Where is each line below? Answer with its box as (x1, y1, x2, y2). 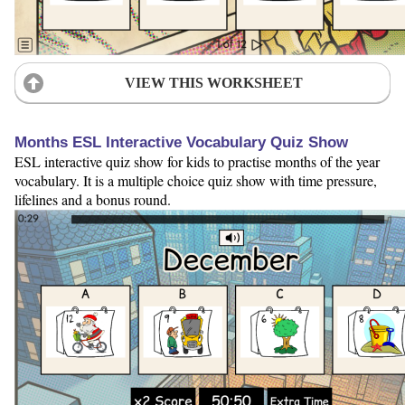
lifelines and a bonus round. (14, 189, 171, 209)
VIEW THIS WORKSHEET (124, 74, 303, 90)
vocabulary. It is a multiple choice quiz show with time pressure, (14, 170, 377, 190)
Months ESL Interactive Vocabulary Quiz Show (14, 133, 348, 151)
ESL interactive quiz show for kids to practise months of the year (14, 151, 380, 171)
